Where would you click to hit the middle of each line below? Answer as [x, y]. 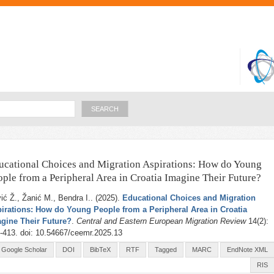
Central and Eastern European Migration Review [162, 221]
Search [89, 104]
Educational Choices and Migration [189, 198]
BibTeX [100, 250]
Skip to [111, 7]
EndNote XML [247, 250]
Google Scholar [24, 250]
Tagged [166, 250]
